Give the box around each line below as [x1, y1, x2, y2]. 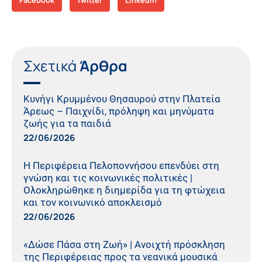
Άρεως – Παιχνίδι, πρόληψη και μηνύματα [23, 105, 214, 117]
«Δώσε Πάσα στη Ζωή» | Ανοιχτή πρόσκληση [23, 238, 225, 250]
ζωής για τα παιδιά [23, 117, 111, 129]
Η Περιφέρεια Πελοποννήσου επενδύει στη [23, 159, 219, 171]
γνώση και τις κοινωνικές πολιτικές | [23, 171, 192, 184]
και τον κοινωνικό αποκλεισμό [23, 196, 162, 208]
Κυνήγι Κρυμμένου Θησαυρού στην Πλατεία [23, 92, 220, 105]
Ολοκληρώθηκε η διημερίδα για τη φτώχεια [23, 184, 225, 196]
